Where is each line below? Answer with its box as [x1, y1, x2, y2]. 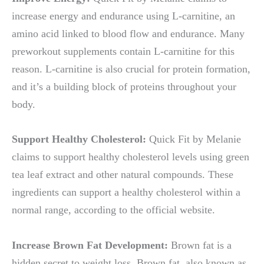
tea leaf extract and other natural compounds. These [12, 169, 233, 181]
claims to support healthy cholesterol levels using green [12, 151, 249, 163]
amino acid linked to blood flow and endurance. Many [12, 28, 245, 40]
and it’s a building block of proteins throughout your [12, 81, 236, 93]
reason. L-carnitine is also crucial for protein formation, [12, 63, 250, 75]
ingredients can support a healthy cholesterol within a [12, 186, 240, 199]
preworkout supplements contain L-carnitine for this [12, 45, 235, 58]
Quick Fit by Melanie [149, 133, 241, 146]
